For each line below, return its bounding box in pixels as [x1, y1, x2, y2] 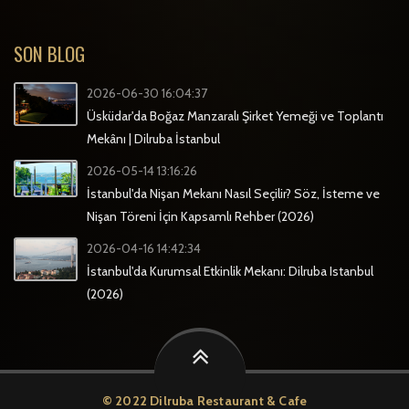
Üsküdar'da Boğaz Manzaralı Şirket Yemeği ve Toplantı [87, 107, 383, 124]
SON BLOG [14, 38, 85, 68]
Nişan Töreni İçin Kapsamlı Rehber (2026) [87, 207, 314, 225]
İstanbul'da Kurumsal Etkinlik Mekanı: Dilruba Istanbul [87, 262, 373, 279]
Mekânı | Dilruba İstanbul [87, 130, 220, 147]
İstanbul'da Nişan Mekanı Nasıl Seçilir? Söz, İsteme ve [87, 184, 380, 202]
